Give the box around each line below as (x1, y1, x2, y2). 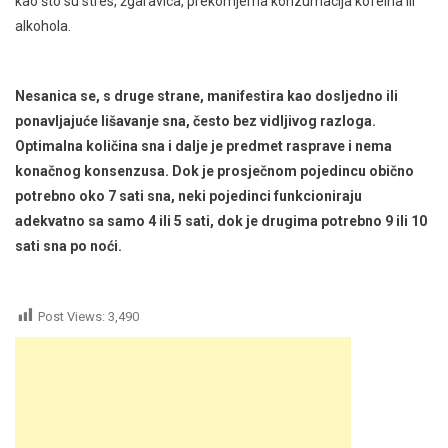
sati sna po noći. (15, 238, 122, 255)
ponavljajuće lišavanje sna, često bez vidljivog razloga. (15, 113, 376, 130)
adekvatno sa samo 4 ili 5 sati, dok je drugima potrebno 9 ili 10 (15, 213, 427, 230)
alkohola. (15, 18, 71, 35)
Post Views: (38, 309, 105, 325)
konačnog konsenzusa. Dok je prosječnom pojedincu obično (15, 163, 414, 180)
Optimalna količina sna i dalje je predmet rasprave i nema (15, 138, 392, 155)
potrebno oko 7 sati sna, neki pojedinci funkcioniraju (15, 188, 362, 205)
